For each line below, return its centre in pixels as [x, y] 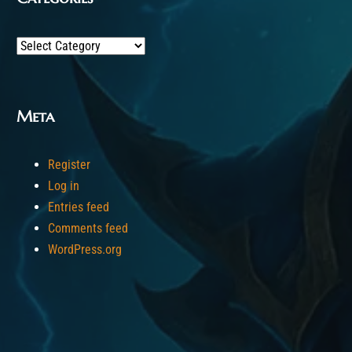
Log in [64, 186]
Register [69, 165]
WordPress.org [85, 249]
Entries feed [79, 207]
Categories [43, 45]
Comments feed [88, 228]
